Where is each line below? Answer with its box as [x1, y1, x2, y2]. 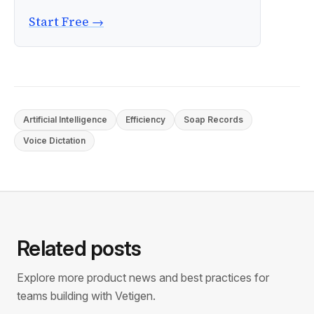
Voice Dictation [23, 135, 86, 146]
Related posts [17, 235, 142, 261]
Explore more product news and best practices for [17, 271, 269, 285]
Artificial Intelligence [23, 114, 107, 125]
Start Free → [29, 13, 104, 30]
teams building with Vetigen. [17, 289, 156, 303]
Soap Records [184, 114, 243, 125]
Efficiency [125, 114, 165, 125]
